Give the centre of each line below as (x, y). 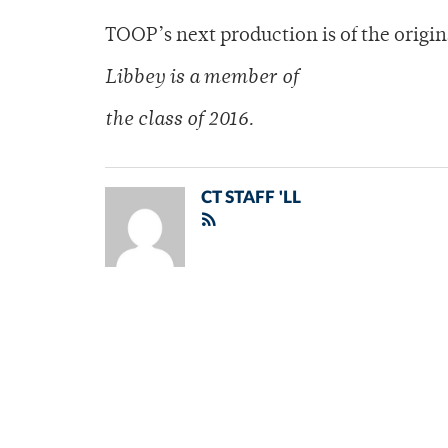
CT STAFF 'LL (251, 198)
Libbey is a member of (204, 79)
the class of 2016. (179, 121)
